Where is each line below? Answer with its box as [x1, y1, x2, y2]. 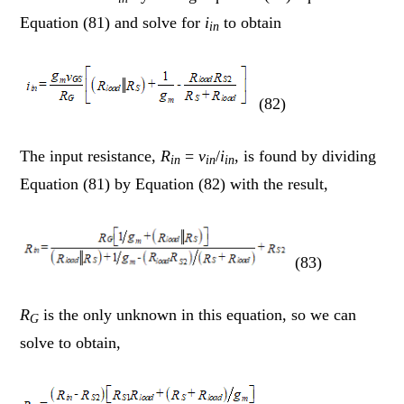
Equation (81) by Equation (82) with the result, [20, 174, 329, 193]
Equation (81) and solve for [20, 13, 206, 32]
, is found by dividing [234, 146, 377, 165]
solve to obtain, [20, 333, 122, 352]
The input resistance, [20, 146, 161, 165]
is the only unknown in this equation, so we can [39, 305, 357, 324]
